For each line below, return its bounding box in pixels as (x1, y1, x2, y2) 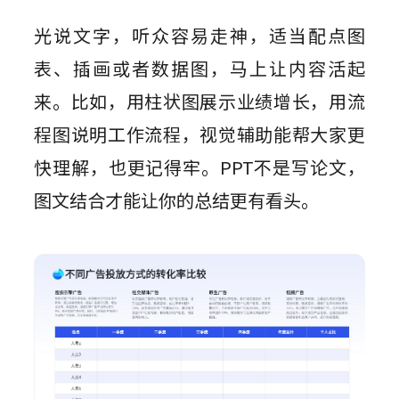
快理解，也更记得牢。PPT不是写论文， (34, 154, 365, 181)
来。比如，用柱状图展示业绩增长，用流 (34, 88, 365, 115)
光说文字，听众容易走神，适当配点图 (34, 22, 365, 49)
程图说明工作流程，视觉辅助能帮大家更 (34, 121, 365, 148)
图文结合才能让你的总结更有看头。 (34, 187, 320, 214)
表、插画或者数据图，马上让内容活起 (34, 55, 365, 82)
